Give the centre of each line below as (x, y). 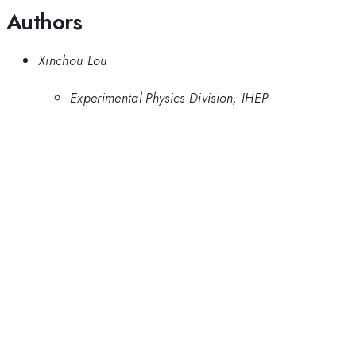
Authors (44, 21)
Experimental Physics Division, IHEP (169, 97)
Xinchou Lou (73, 61)
